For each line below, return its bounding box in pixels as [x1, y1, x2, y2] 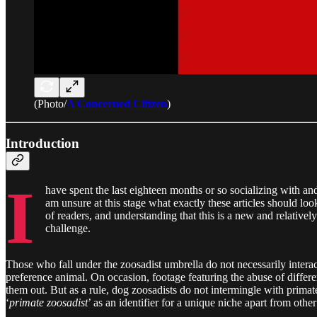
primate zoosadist [9, 296, 88, 309]
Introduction [6, 136, 79, 151]
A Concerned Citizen [67, 97, 167, 110]
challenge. [45, 221, 91, 234]
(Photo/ [34, 97, 67, 110]
